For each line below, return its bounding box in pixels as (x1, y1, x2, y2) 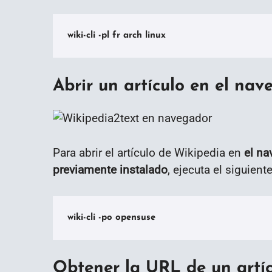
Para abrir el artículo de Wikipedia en (53, 146, 241, 160)
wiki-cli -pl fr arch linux (67, 31, 166, 41)
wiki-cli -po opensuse (67, 213, 155, 222)
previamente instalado (53, 163, 168, 177)
